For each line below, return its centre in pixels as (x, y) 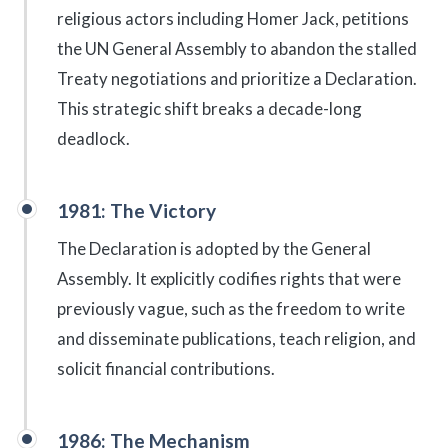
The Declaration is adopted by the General (214, 248)
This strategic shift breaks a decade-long (209, 108)
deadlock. (93, 138)
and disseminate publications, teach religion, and (236, 338)
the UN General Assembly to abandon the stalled (237, 48)
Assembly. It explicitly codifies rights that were (229, 278)
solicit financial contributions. (166, 368)
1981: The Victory (136, 210)
